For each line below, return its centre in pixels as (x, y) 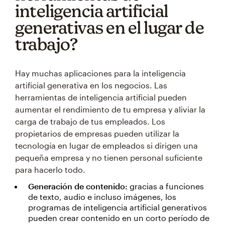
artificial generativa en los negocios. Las (91, 85)
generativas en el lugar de (109, 27)
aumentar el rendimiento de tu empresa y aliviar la (110, 109)
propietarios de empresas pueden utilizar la (97, 133)
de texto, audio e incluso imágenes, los (102, 197)
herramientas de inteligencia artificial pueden (101, 97)
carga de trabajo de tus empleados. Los (90, 121)
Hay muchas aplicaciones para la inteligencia (100, 73)
